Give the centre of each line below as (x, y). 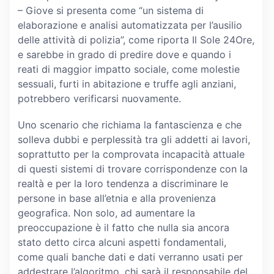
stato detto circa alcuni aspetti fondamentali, (122, 243)
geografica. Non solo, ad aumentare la (106, 213)
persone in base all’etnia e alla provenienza (117, 198)
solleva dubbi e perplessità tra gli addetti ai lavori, (134, 140)
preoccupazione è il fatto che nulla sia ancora (123, 228)
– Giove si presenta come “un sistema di (110, 11)
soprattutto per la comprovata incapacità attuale (131, 154)
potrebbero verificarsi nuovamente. (99, 99)
